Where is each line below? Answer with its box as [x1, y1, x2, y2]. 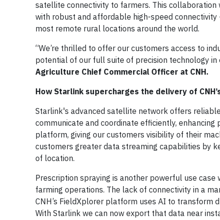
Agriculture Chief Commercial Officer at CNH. [35, 67, 211, 77]
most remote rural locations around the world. [35, 24, 199, 33]
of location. [35, 153, 75, 163]
